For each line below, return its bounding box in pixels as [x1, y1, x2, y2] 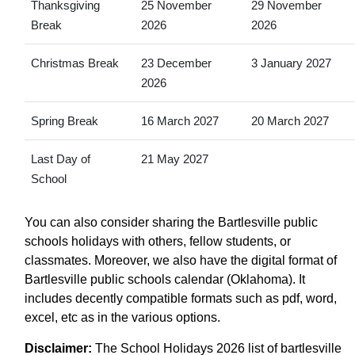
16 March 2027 [140, 113, 219, 128]
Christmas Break [30, 55, 119, 70]
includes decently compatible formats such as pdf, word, [25, 291, 337, 305]
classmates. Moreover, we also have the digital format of [25, 253, 337, 267]
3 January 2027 [250, 55, 331, 70]
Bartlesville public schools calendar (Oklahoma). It [25, 272, 305, 286]
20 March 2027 [250, 113, 329, 128]
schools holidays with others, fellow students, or [25, 234, 291, 248]
